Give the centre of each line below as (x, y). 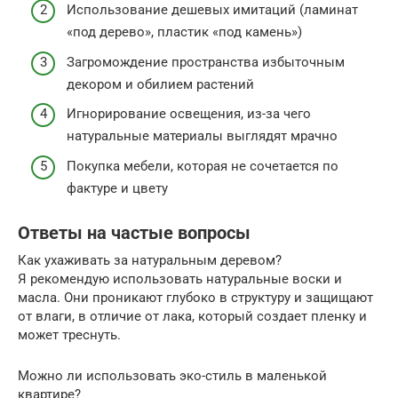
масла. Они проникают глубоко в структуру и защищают (195, 297)
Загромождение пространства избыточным (206, 62)
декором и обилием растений (160, 84)
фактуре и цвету (117, 188)
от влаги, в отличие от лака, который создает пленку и (192, 316)
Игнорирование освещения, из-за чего (189, 114)
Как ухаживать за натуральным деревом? (150, 260)
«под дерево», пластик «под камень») (184, 32)
